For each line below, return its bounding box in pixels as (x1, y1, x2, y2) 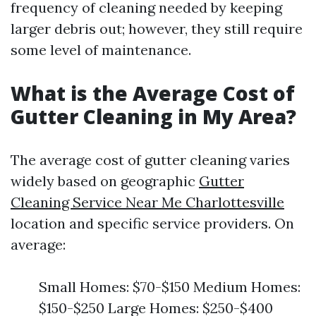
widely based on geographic (11, 172, 199, 190)
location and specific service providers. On (11, 214, 294, 232)
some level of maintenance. (11, 41, 191, 59)
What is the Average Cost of (11, 80, 295, 107)
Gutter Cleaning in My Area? (11, 103, 296, 130)
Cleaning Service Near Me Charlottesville (11, 193, 284, 211)
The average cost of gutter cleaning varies (11, 151, 290, 169)
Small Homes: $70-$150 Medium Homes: (39, 278, 300, 296)
